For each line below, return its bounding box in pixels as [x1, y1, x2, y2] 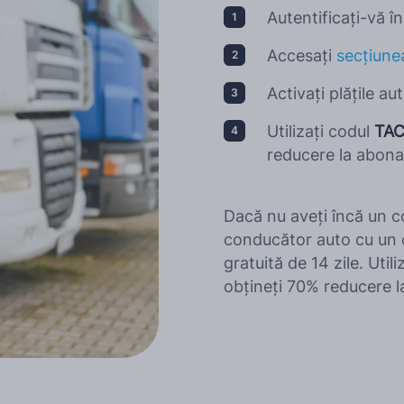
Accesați [267, 46, 336, 66]
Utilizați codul [267, 122, 374, 142]
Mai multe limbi [138, 16, 252, 35]
